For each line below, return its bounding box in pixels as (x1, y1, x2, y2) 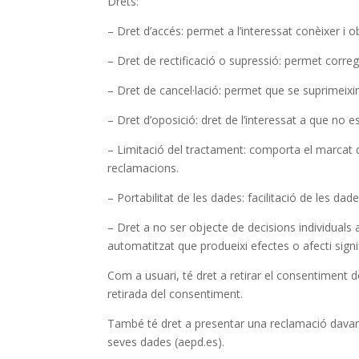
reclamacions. (107, 159, 179, 175)
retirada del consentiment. (107, 285, 244, 301)
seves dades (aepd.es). (107, 333, 225, 349)
